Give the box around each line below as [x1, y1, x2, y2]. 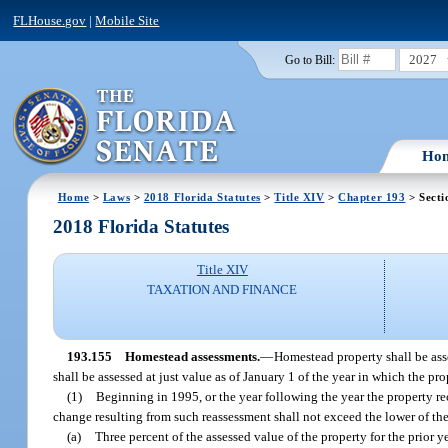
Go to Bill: [284, 53, 335, 66]
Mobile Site [95, 12, 160, 28]
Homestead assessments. [124, 348, 260, 364]
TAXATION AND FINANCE [147, 282, 298, 298]
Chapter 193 [338, 190, 406, 203]
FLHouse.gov [13, 12, 87, 28]
